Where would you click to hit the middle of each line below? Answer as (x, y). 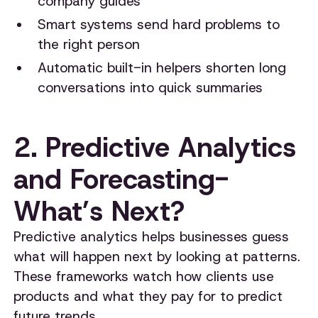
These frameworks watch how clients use (144, 277)
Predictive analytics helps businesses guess (152, 237)
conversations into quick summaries (150, 87)
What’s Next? (99, 212)
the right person (88, 45)
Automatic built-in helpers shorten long (161, 67)
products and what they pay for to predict (148, 297)
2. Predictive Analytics (155, 148)
